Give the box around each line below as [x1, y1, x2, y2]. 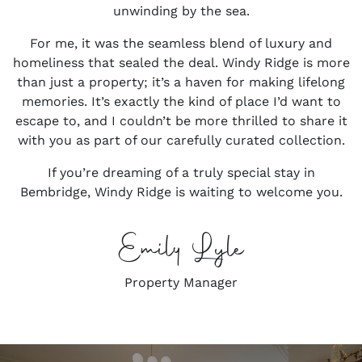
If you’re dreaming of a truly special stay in [47, 165, 315, 180]
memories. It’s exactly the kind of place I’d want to [21, 94, 341, 109]
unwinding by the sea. [112, 3, 250, 19]
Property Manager [124, 275, 238, 290]
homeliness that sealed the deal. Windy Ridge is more [12, 55, 350, 70]
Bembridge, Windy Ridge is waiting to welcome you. [19, 184, 343, 200]
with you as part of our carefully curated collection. [17, 133, 345, 148]
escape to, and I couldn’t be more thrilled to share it [15, 113, 347, 128]
